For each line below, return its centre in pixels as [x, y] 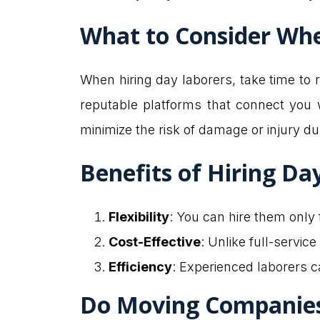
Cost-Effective [155, 241]
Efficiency [140, 266]
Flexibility [139, 216]
